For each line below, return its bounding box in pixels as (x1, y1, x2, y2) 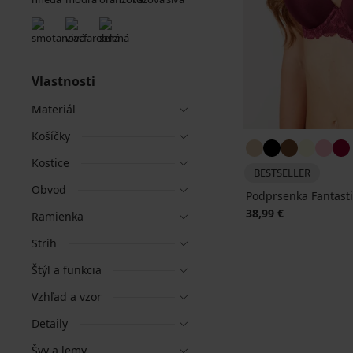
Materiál (32, 102, 76, 117)
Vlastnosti (32, 72, 95, 90)
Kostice (32, 155, 69, 170)
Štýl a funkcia (32, 262, 102, 277)
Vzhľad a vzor (32, 289, 102, 304)
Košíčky (32, 128, 70, 143)
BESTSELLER (254, 165, 310, 180)
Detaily (32, 316, 68, 331)
